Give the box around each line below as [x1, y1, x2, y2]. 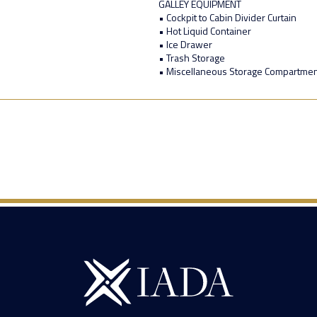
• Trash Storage [158, 50, 225, 66]
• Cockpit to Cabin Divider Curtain [158, 10, 296, 25]
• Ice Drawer [158, 37, 212, 52]
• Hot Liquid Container [158, 23, 251, 39]
